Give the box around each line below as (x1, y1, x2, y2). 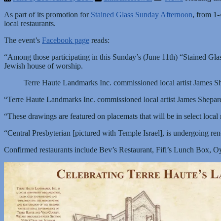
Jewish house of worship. (4, 61, 83, 70)
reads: (89, 36, 110, 44)
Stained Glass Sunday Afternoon (91, 10, 192, 19)
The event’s (4, 36, 42, 44)
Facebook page (42, 36, 89, 44)
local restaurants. (4, 19, 56, 28)
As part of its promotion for (4, 10, 91, 19)
